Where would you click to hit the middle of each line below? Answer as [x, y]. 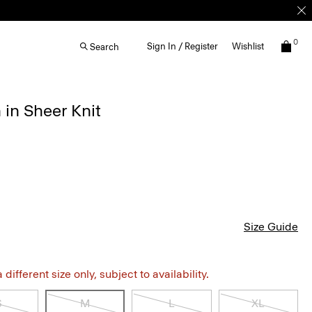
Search [104, 47]
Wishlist [248, 46]
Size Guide [271, 227]
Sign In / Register [182, 46]
